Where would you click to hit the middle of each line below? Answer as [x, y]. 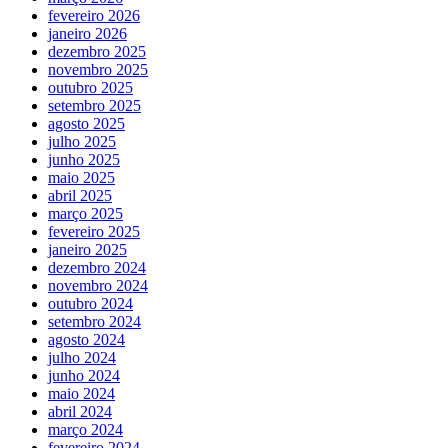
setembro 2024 [94, 321]
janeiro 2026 [87, 33]
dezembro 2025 [97, 51]
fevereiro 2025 [94, 231]
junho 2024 [84, 375]
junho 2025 [84, 159]
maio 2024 [81, 393]
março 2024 [85, 429]
